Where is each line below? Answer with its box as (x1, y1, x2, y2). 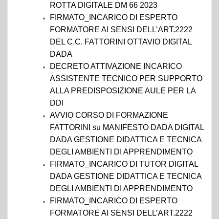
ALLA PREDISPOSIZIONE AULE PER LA (50, 87, 196, 95)
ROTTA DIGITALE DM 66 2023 (50, 1, 157, 9)
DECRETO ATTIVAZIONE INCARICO (50, 62, 182, 70)
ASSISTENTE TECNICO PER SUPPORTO (50, 74, 202, 83)
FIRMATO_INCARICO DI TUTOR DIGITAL (50, 160, 198, 168)
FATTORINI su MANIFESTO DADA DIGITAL (50, 123, 204, 131)
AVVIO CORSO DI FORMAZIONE (50, 111, 168, 119)
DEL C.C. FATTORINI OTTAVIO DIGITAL (50, 38, 192, 46)
